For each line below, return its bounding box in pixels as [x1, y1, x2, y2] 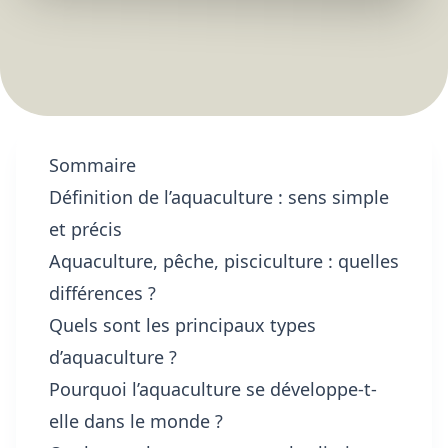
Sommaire [49, 153, 136, 178]
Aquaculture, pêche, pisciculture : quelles [49, 249, 399, 274]
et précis [49, 217, 122, 242]
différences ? [49, 281, 156, 306]
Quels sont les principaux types [49, 313, 316, 338]
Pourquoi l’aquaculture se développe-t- [49, 377, 377, 402]
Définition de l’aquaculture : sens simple [49, 185, 389, 210]
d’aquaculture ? [49, 345, 177, 370]
